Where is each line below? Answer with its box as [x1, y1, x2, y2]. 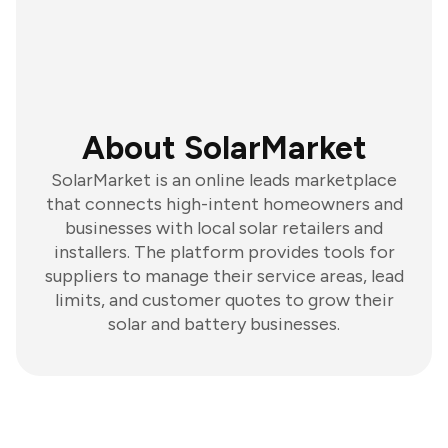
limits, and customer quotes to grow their [54, 289, 394, 311]
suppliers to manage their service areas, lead [44, 265, 404, 287]
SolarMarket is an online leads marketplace [51, 169, 397, 191]
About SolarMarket [81, 129, 367, 167]
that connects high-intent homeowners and [45, 193, 403, 215]
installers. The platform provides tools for [53, 241, 395, 263]
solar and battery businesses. [108, 313, 340, 335]
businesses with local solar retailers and [65, 217, 383, 239]
